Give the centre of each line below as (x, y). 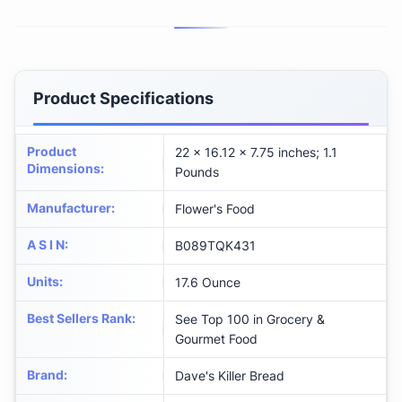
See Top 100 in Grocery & (250, 319)
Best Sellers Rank (79, 319)
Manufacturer (69, 208)
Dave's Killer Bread (230, 376)
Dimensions (64, 169)
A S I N (46, 245)
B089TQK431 (215, 246)
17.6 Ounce (208, 283)
